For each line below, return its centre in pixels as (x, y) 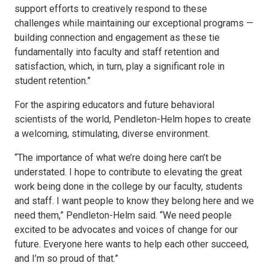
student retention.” (53, 81)
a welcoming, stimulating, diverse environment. (112, 134)
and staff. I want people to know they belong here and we (134, 201)
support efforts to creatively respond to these (111, 9)
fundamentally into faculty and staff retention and (117, 52)
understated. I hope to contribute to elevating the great (128, 172)
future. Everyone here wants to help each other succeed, (131, 244)
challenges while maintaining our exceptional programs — (134, 23)
